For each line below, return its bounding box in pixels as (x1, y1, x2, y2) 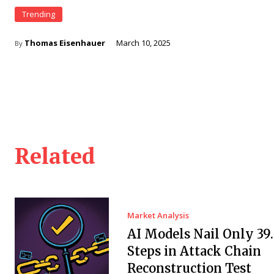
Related (15, 141, 95, 170)
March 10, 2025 (116, 37, 171, 48)
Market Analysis (127, 209, 189, 221)
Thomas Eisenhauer (24, 37, 105, 48)
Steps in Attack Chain (127, 243, 261, 259)
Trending (22, 8, 55, 20)
